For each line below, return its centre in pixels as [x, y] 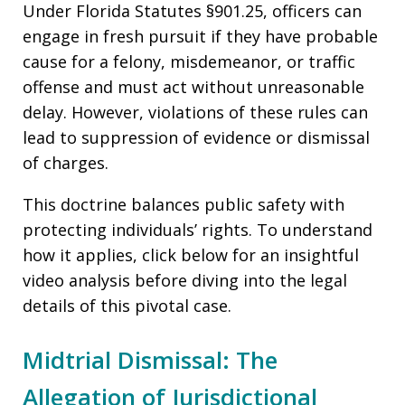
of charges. [66, 163]
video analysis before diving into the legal [185, 281]
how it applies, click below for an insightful [191, 255]
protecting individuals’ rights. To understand [198, 230]
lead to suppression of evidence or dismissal [196, 138]
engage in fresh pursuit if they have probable [200, 37]
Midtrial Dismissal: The [150, 360]
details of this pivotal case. [127, 306]
